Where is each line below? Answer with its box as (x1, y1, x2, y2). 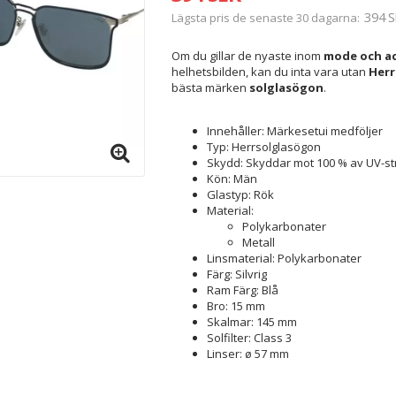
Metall (241, 234, 275, 250)
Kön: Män (206, 171, 257, 187)
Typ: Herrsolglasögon (206, 139, 321, 155)
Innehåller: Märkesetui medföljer (206, 123, 383, 139)
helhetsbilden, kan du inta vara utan (171, 64, 369, 80)
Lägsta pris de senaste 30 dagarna (171, 10, 357, 26)
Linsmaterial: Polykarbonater (206, 250, 362, 266)
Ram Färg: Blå (206, 282, 278, 298)
